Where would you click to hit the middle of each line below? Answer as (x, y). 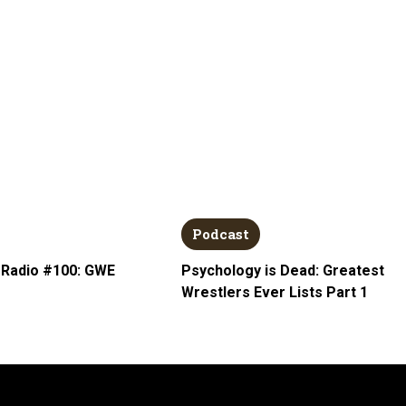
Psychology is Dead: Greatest (282, 270)
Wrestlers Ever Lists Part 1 (274, 292)
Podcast (220, 233)
